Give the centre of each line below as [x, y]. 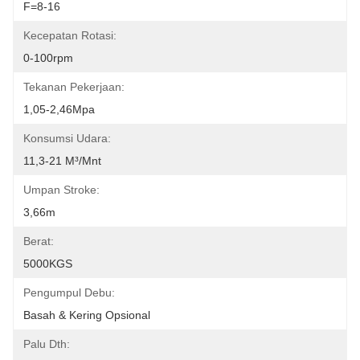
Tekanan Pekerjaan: [74, 87]
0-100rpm [48, 58]
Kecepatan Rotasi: [70, 35]
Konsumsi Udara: [67, 138]
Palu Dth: [47, 344]
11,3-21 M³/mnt [62, 161]
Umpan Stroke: [61, 190]
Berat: [39, 241]
